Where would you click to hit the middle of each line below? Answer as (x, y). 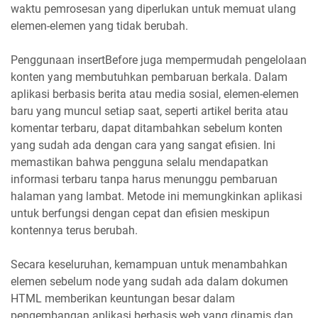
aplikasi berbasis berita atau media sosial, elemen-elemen (155, 94)
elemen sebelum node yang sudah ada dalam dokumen (149, 281)
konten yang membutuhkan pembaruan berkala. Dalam (149, 77)
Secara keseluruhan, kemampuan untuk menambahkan (149, 264)
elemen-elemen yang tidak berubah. (99, 26)
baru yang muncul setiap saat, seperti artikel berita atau (149, 111)
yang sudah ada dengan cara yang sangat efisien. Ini (143, 145)
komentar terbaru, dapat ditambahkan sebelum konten (147, 128)
